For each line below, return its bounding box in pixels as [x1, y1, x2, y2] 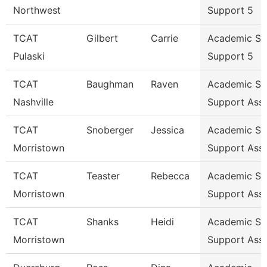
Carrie [151, 32, 178, 44]
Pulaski [13, 50, 45, 62]
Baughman [86, 78, 133, 90]
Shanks [86, 216, 119, 228]
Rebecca [151, 170, 190, 182]
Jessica [151, 124, 184, 136]
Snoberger [86, 124, 133, 136]
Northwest [13, 4, 61, 16]
